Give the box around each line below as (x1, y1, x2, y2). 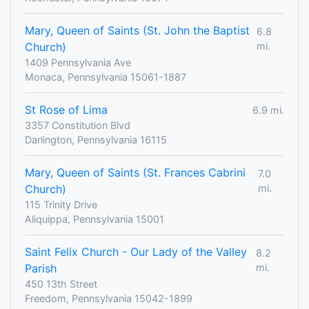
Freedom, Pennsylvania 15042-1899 (25, 292, 192, 305)
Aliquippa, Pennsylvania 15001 (25, 213, 164, 226)
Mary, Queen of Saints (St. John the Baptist (25, 23, 250, 38)
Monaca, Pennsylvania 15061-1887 (25, 71, 186, 83)
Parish (25, 261, 57, 276)
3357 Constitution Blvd (25, 119, 130, 132)
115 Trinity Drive (25, 199, 97, 211)
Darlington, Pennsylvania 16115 (25, 134, 167, 146)
